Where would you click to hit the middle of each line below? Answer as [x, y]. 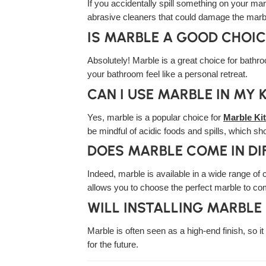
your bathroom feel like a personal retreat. [167, 74]
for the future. [113, 245]
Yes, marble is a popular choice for [155, 117]
